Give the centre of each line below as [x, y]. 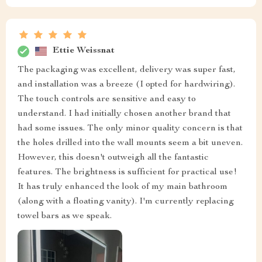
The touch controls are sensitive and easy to [107, 99]
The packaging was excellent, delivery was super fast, [127, 70]
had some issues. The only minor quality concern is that [130, 128]
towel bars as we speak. [65, 216]
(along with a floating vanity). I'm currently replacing [126, 201]
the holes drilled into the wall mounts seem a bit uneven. [130, 143]
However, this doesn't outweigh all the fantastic [113, 158]
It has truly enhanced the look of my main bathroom [123, 187]
